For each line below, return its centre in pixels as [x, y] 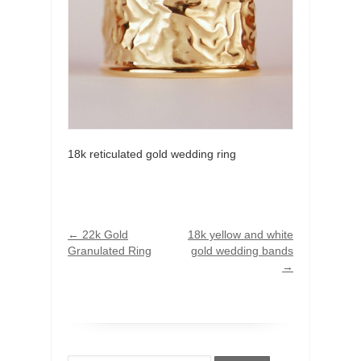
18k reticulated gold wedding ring [152, 154]
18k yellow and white [241, 234]
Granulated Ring [110, 250]
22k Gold [104, 234]
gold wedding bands [242, 250]
